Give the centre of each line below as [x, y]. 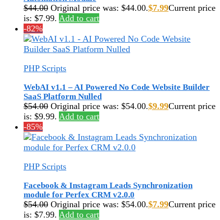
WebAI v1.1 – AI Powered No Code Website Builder [117, 87]
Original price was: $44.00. [99, 8]
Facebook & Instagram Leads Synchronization [108, 185]
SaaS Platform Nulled [63, 96]
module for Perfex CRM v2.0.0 [79, 194]
